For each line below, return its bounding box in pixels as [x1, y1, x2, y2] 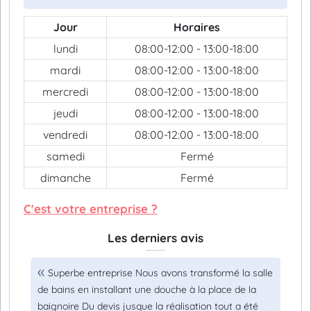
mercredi [42, 85, 88, 99]
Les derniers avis [108, 230, 203, 245]
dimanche [40, 171, 91, 185]
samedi [46, 149, 85, 163]
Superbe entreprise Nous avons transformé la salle [48, 267, 273, 279]
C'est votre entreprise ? [24, 201, 158, 216]
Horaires [174, 20, 220, 34]
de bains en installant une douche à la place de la [37, 283, 256, 296]
